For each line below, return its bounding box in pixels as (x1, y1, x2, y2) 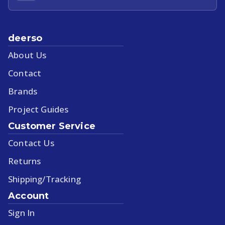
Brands (8, 85, 38, 97)
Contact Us (8, 137, 54, 149)
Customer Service (8, 120, 95, 132)
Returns (8, 155, 41, 167)
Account (8, 190, 49, 201)
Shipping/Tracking (8, 173, 81, 185)
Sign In (8, 206, 35, 218)
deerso (8, 32, 43, 44)
